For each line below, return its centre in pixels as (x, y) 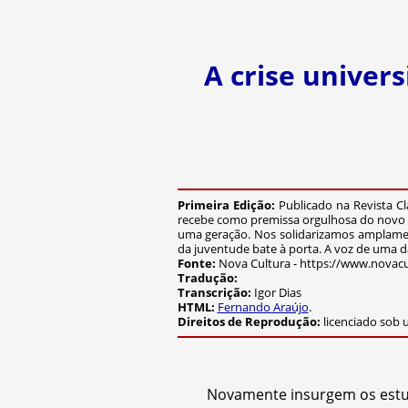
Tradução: (207, 278)
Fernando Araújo (263, 307)
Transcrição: (214, 292)
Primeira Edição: (228, 205)
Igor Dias (276, 292)
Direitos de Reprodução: (250, 321)
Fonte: (196, 263)
